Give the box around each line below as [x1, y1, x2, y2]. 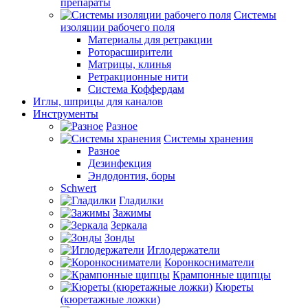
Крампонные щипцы [173, 269, 271, 280]
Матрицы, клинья [88, 58, 171, 70]
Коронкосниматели [164, 256, 254, 268]
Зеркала [111, 219, 147, 231]
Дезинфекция [88, 157, 151, 169]
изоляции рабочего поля [60, 21, 175, 33]
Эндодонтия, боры [88, 170, 175, 181]
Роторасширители [88, 46, 173, 58]
